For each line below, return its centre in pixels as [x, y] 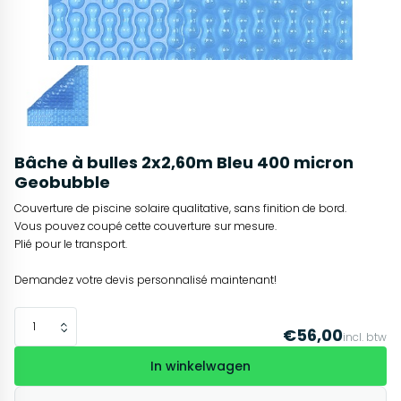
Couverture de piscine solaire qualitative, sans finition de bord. [180, 209]
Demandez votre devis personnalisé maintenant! [145, 280]
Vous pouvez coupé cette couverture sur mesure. [145, 226]
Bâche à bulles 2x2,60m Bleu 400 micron [184, 163]
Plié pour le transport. [71, 244]
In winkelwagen [200, 367]
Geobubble [62, 183]
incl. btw [364, 337]
